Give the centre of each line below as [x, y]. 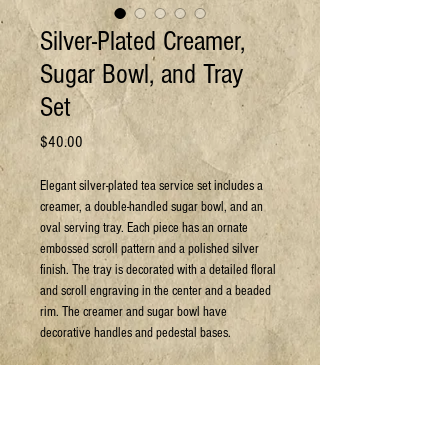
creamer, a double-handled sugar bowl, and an [151, 207]
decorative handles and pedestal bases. [135, 333]
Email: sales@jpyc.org [94, 438]
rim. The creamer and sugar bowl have [133, 312]
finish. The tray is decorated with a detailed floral [158, 270]
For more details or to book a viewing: [134, 417]
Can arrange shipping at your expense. [135, 375]
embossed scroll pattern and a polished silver [149, 249]
